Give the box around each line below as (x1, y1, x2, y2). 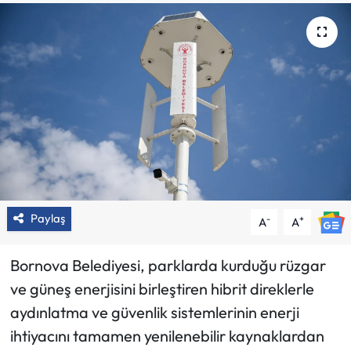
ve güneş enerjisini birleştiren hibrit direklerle (9, 279, 314, 299)
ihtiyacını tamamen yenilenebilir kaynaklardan (9, 326, 324, 346)
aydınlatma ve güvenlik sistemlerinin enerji (9, 302, 299, 323)
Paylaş (30, 211, 65, 226)
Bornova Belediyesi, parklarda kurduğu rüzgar (9, 255, 326, 276)
